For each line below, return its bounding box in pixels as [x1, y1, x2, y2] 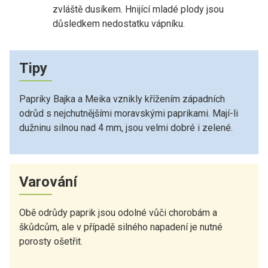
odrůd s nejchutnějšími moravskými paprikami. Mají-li [19, 107, 238, 119]
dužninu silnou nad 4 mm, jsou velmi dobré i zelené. [19, 121, 233, 133]
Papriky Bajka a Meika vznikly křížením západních [19, 93, 225, 105]
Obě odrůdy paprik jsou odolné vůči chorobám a [19, 206, 217, 218]
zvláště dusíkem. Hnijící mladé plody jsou [53, 3, 224, 15]
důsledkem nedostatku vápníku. [53, 17, 185, 29]
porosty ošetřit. [19, 235, 83, 247]
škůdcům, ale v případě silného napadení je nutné [19, 221, 223, 233]
